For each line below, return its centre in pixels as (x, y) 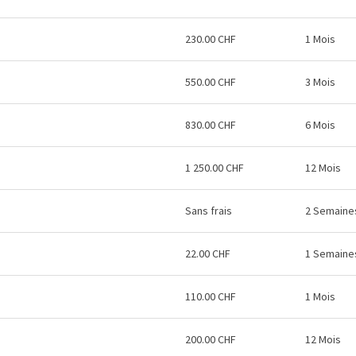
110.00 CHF (211, 296)
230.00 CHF (211, 39)
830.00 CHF (211, 125)
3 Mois (320, 82)
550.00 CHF (211, 82)
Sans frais (209, 211)
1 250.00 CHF (215, 168)
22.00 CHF (208, 253)
